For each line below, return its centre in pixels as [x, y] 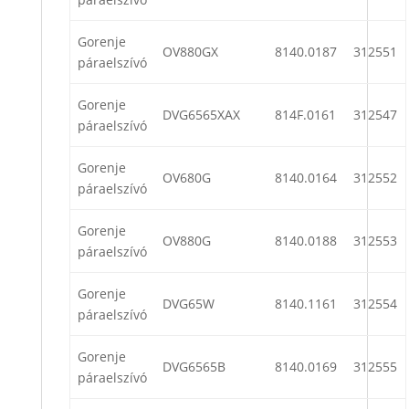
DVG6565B [194, 367]
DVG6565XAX [201, 115]
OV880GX [190, 52]
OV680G [187, 178]
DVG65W [189, 304]
